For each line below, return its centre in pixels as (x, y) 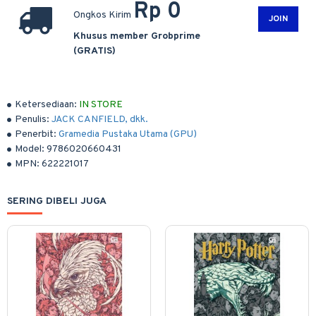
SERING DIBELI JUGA (57, 201)
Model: (30, 149)
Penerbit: (36, 134)
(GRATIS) (95, 51)
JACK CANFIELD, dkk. (100, 120)
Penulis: (32, 120)
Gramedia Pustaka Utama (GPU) (128, 134)
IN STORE (101, 105)
